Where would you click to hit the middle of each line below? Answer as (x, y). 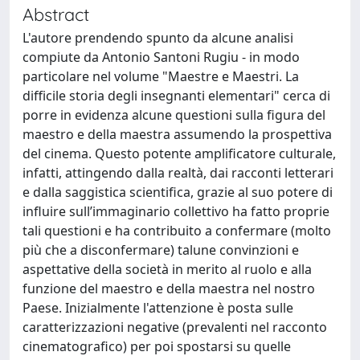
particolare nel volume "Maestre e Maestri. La (161, 76)
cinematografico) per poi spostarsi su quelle (157, 346)
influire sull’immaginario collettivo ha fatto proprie (176, 211)
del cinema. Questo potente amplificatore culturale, (179, 153)
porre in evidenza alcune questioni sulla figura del (174, 115)
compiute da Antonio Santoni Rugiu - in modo (161, 57)
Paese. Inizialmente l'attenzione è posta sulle (158, 308)
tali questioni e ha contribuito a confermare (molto (177, 231)
